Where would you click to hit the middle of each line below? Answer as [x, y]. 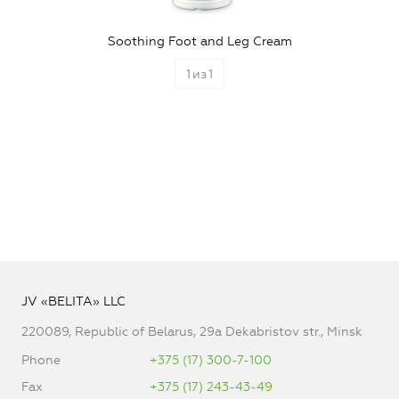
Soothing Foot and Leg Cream [199, 41]
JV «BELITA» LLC [73, 301]
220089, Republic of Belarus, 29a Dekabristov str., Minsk [192, 331]
